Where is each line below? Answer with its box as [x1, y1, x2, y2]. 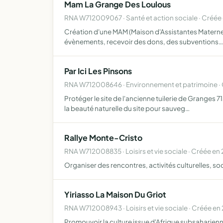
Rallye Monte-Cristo [64, 132, 142, 143]
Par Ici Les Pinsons [64, 66, 132, 76]
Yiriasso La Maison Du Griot [64, 189, 166, 200]
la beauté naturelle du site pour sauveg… [64, 104, 190, 112]
